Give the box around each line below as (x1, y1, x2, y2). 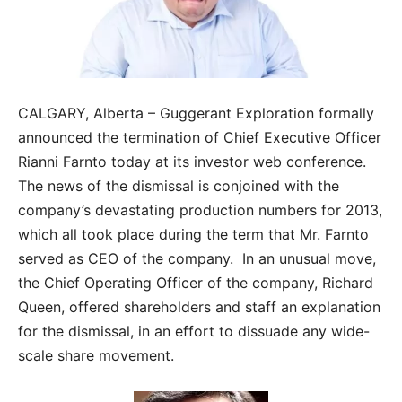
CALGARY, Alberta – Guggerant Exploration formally (18, 104, 374, 123)
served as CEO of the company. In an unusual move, (18, 249, 376, 268)
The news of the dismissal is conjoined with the (18, 177, 339, 196)
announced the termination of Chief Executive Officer (18, 128, 381, 147)
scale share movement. (18, 346, 174, 365)
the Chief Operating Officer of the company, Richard (18, 274, 373, 293)
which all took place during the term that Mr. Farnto (18, 225, 369, 244)
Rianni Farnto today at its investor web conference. (18, 153, 371, 171)
